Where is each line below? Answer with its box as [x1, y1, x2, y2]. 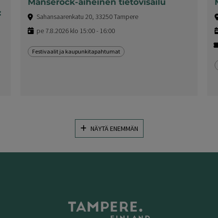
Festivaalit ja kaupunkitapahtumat [32, 47, 121, 55]
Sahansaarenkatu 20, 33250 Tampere [36, 12, 139, 21]
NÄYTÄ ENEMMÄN [90, 124, 138, 133]
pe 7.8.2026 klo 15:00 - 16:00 [36, 26, 115, 35]
